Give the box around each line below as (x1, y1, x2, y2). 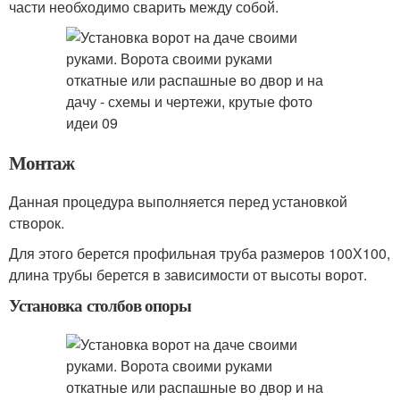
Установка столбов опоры (9, 293, 192, 317)
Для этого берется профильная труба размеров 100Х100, (9, 243, 390, 263)
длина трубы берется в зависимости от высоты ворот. (9, 264, 367, 285)
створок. (9, 212, 64, 233)
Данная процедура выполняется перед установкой (9, 191, 347, 212)
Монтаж (9, 149, 74, 176)
